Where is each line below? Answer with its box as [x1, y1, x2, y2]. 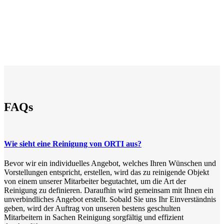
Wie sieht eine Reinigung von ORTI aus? [4, 139, 141, 148]
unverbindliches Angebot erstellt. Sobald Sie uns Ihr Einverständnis [4, 195, 216, 204]
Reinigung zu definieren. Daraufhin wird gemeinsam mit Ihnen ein [4, 186, 213, 195]
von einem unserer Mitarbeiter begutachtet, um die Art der [4, 177, 186, 186]
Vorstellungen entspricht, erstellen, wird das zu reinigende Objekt [4, 168, 209, 177]
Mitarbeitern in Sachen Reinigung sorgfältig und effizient [4, 213, 183, 222]
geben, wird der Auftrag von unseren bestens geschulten [4, 204, 180, 213]
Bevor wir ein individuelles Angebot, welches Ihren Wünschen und [4, 159, 216, 168]
